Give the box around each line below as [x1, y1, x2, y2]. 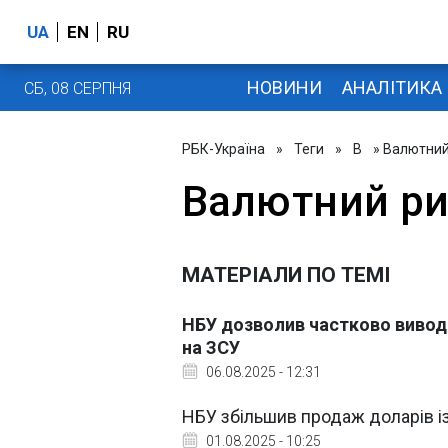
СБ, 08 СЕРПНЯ [24, 78, 131, 98]
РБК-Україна [182, 141, 265, 157]
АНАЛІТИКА [341, 76, 442, 98]
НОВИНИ [246, 76, 322, 98]
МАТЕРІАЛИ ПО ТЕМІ [182, 263, 390, 287]
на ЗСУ [182, 337, 240, 358]
